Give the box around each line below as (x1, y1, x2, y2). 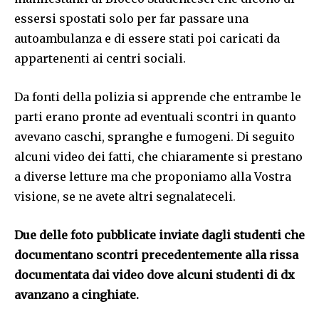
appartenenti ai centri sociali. (14, 51, 186, 66)
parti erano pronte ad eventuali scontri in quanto (14, 110, 296, 125)
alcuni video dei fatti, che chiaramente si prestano (14, 150, 303, 164)
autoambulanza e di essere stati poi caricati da (14, 31, 280, 46)
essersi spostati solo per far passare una (14, 11, 249, 26)
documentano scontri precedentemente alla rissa (14, 248, 298, 263)
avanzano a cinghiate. (14, 288, 139, 303)
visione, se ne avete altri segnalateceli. (14, 189, 236, 204)
